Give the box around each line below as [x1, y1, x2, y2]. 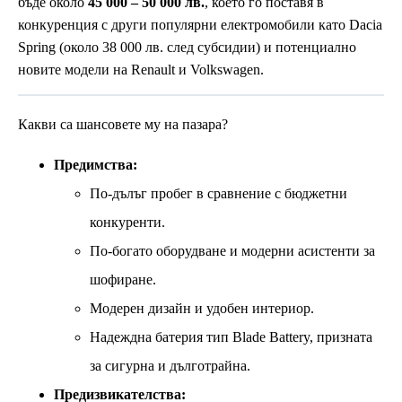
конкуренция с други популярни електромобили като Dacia [18, 17, 382, 33]
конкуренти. [90, 214, 165, 230]
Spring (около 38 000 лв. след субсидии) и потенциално [18, 39, 356, 56]
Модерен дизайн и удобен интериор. [90, 300, 314, 316]
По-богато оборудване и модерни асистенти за [90, 242, 375, 258]
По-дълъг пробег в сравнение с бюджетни [90, 185, 347, 201]
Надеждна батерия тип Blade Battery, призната [90, 328, 372, 345]
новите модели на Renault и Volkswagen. [18, 62, 264, 78]
